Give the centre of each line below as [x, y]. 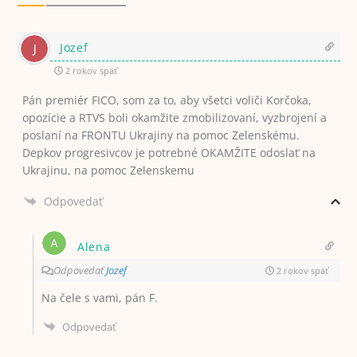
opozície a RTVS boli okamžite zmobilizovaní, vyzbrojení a [174, 118]
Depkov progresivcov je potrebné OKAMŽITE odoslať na [169, 153]
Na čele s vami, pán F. [99, 298]
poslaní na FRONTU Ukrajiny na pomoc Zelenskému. [161, 135]
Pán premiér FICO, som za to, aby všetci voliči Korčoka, [167, 100]
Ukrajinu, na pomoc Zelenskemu [108, 170]
